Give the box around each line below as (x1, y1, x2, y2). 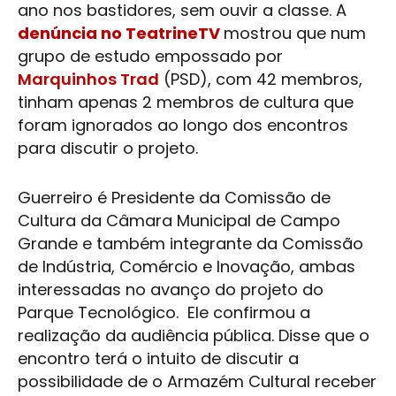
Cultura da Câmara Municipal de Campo (18, 209, 340, 232)
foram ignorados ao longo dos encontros (18, 114, 348, 136)
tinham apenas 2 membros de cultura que (18, 91, 354, 113)
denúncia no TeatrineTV (18, 22, 220, 44)
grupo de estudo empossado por (18, 45, 283, 67)
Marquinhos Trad (18, 68, 159, 90)
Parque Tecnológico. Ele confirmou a (18, 301, 310, 324)
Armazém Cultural (167, 370, 310, 392)
